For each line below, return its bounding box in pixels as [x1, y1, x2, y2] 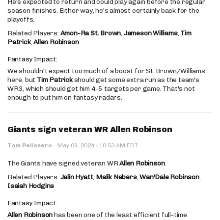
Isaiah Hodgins [7, 181, 55, 190]
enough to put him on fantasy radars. [7, 93, 122, 102]
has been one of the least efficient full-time [53, 210, 188, 219]
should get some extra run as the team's [72, 75, 199, 84]
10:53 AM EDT [98, 141, 138, 149]
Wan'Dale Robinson [139, 172, 199, 181]
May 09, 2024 [57, 141, 96, 149]
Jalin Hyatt [60, 172, 93, 181]
